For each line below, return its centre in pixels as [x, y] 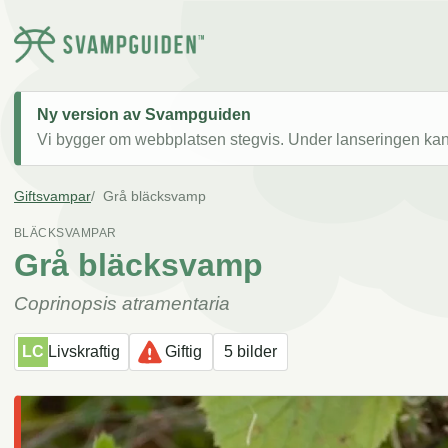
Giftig [183, 352]
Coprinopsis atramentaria [122, 304]
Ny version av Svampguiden [144, 115]
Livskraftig [84, 352]
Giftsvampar [52, 196]
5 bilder [250, 352]
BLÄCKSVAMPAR [65, 233]
